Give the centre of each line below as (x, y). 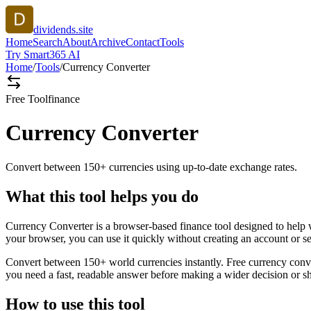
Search (48, 42)
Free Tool (27, 99)
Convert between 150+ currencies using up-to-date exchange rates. (151, 167)
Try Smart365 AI (43, 54)
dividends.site (63, 30)
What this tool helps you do (102, 196)
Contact (143, 42)
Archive (108, 42)
